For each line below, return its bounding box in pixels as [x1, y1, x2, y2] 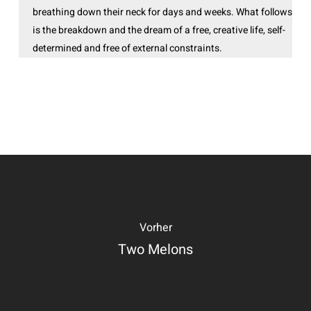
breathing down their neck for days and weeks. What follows [32, 4, 292, 19]
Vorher [139, 219, 172, 237]
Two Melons [118, 239, 193, 260]
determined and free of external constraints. [32, 40, 222, 56]
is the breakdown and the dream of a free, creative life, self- [32, 22, 285, 37]
